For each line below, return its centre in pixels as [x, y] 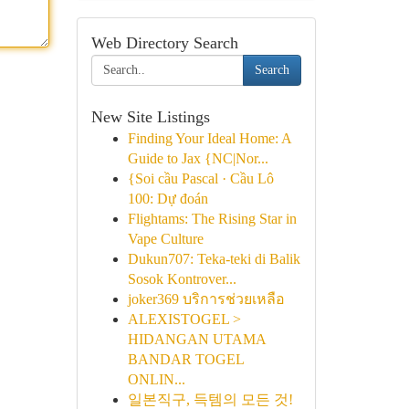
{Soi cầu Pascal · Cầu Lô [200, 178]
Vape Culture [165, 239]
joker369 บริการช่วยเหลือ [206, 299]
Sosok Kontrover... [182, 279]
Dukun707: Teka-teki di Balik [214, 259]
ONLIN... [156, 379]
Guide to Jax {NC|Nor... [198, 158]
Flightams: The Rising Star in [212, 219]
